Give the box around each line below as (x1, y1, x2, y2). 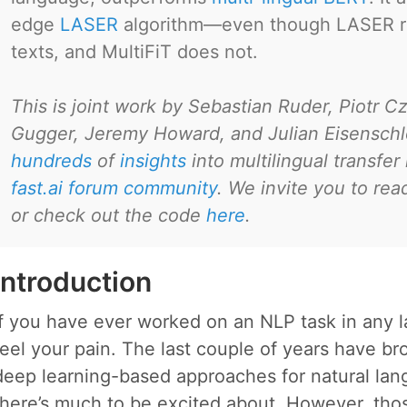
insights (120, 150, 186, 172)
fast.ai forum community (11, 177, 217, 199)
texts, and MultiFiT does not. (11, 41, 258, 63)
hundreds (11, 150, 92, 172)
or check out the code (11, 204, 206, 226)
